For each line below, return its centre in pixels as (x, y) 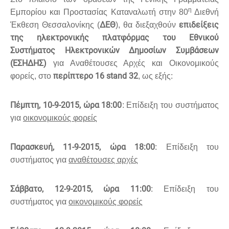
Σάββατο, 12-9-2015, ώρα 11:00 (81, 189)
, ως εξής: (159, 76)
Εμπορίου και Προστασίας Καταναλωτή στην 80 (99, 12)
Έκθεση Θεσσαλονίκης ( (55, 25)
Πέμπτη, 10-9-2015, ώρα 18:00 (66, 105)
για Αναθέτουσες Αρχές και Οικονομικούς (133, 63)
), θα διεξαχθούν (147, 25)
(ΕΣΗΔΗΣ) (28, 63)
